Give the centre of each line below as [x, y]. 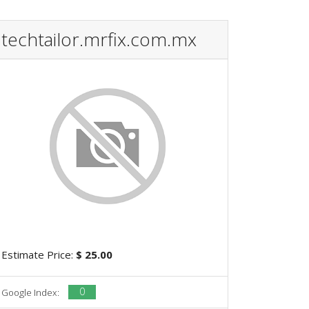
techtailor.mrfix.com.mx [99, 39]
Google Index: [31, 292]
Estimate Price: [39, 254]
